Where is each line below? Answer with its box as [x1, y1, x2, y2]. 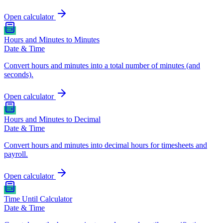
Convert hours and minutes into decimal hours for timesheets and [4, 140, 207, 149]
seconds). [4, 70, 33, 79]
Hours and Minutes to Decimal [4, 114, 101, 123]
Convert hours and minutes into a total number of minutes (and [4, 61, 200, 70]
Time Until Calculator [4, 194, 72, 203]
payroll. [4, 149, 28, 158]
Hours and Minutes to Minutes [4, 35, 100, 44]
